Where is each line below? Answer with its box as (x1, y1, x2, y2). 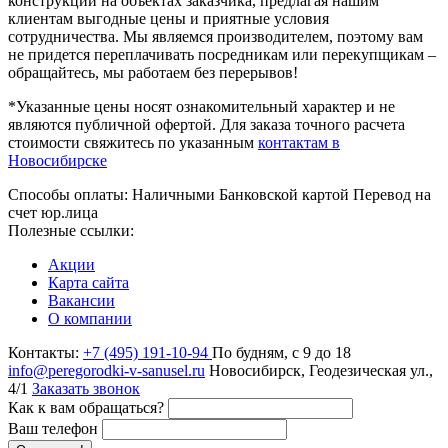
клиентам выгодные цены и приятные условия (8, 9, 329, 27)
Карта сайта (48, 273, 129, 291)
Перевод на (353, 185, 431, 203)
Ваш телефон (8, 419, 98, 437)
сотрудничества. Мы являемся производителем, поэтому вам (8, 27, 423, 45)
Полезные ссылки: (8, 221, 134, 239)
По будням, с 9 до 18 (212, 343, 351, 361)
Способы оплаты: (8, 185, 128, 203)
